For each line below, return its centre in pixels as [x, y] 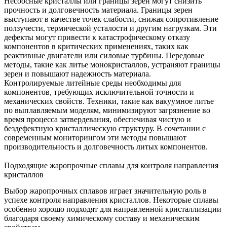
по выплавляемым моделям [51, 110]
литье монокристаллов [108, 65]
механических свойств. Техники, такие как [80, 101]
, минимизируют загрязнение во [155, 110]
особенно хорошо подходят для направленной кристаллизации [113, 209]
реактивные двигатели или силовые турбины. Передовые [104, 56]
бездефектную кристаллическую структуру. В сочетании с [105, 129]
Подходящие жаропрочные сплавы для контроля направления [111, 166]
